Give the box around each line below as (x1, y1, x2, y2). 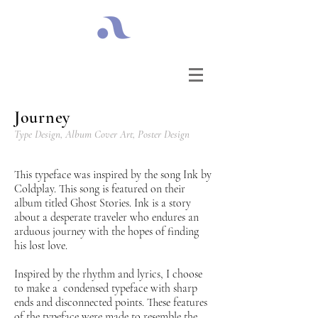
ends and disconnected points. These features (14, 295, 207, 309)
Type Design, (14, 128, 65, 141)
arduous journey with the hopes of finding (14, 224, 199, 238)
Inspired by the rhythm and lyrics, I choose (14, 267, 202, 281)
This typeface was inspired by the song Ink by (14, 168, 212, 182)
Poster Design (138, 128, 190, 141)
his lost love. (14, 238, 67, 253)
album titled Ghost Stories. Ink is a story (14, 196, 191, 210)
